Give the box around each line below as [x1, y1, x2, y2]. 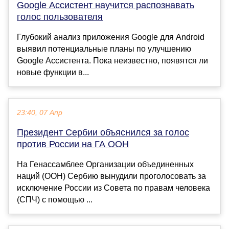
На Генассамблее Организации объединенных [17, 159, 194, 169]
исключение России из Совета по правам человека [17, 183, 210, 192]
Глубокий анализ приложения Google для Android [17, 32, 204, 41]
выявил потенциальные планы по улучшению [17, 44, 191, 53]
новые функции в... [17, 67, 89, 77]
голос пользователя [17, 11, 103, 22]
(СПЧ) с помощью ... [17, 195, 93, 204]
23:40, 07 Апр [17, 108, 62, 117]
